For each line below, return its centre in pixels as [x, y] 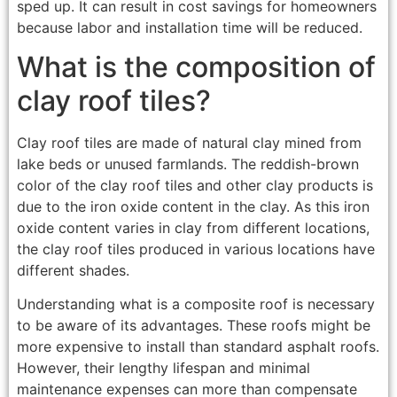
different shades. [73, 270]
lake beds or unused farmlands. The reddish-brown [187, 163]
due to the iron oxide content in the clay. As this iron [193, 206]
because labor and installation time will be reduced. [189, 27]
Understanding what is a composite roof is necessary [195, 304]
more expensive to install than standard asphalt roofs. [198, 347]
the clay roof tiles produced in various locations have [195, 249]
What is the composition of [196, 66]
